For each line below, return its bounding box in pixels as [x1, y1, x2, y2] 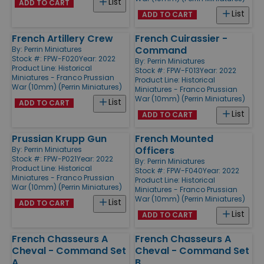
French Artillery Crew [12, 31, 113, 45]
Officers [135, 143, 174, 157]
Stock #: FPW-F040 [135, 165, 203, 176]
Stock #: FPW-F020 [12, 53, 79, 64]
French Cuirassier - [135, 31, 227, 45]
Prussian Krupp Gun [12, 131, 107, 146]
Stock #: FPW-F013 [135, 65, 200, 75]
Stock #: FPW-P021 [12, 153, 77, 164]
